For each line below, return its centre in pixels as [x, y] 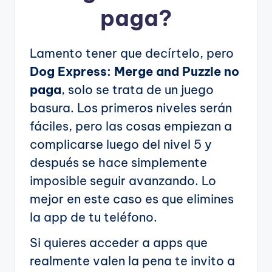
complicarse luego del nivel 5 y [121, 144]
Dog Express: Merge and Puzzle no [134, 71]
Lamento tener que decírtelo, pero [132, 53]
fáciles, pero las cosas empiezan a [131, 126]
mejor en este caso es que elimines [132, 199]
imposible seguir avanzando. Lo [123, 180]
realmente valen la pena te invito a [132, 260]
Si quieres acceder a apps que [119, 242]
